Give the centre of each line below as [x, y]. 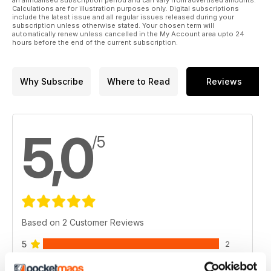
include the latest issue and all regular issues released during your [123, 17]
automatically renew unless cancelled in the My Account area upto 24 [128, 34]
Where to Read [139, 81]
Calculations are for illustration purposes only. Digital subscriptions [126, 8]
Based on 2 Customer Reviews [83, 222]
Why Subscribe [51, 81]
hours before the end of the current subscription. [95, 42]
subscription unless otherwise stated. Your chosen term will [113, 25]
